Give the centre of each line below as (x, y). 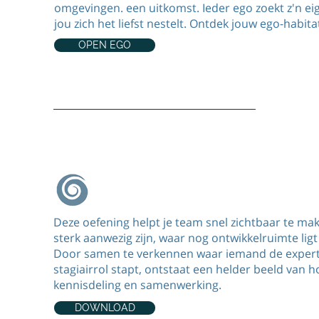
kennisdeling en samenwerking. (137, 284)
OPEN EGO (105, 45)
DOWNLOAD (105, 307)
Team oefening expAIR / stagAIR (169, 183)
